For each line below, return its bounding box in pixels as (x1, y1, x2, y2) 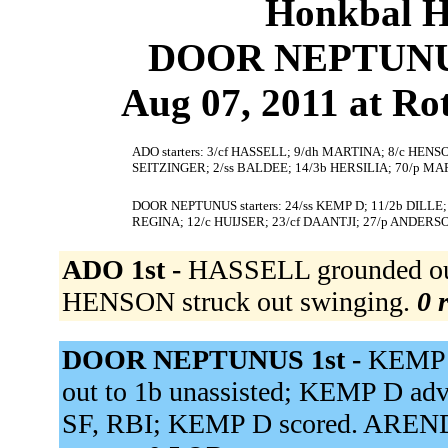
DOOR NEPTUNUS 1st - (61, 344, 368, 376)
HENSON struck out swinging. (61, 286, 417, 318)
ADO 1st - (61, 254, 188, 286)
